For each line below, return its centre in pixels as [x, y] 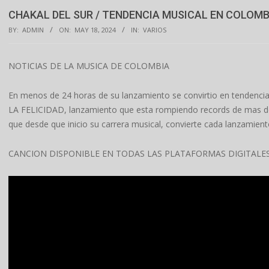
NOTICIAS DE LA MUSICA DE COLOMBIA [89, 66]
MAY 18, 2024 [95, 30]
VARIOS [155, 30]
